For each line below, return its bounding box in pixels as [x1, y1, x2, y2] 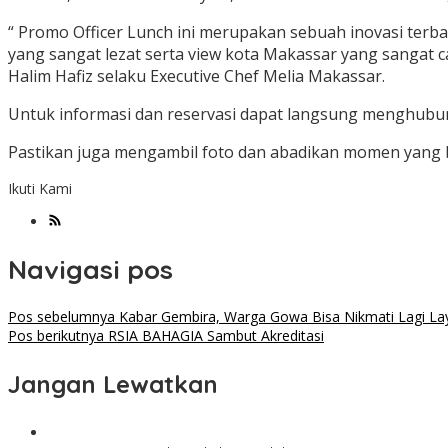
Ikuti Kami [8, 179, 72, 199]
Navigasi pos [8, 252, 173, 286]
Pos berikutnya [8, 326, 104, 346]
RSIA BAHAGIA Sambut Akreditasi [104, 326, 324, 346]
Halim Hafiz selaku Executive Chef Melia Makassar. [8, 65, 385, 88]
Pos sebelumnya [8, 307, 115, 327]
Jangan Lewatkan [8, 369, 218, 400]
